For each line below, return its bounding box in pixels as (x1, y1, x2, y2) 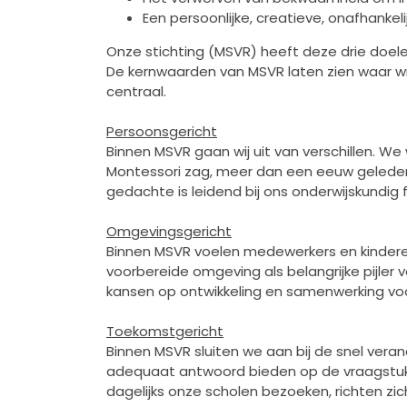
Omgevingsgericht (106, 221, 232, 241)
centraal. (106, 81, 166, 101)
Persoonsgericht (106, 121, 217, 141)
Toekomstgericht (106, 321, 223, 341)
